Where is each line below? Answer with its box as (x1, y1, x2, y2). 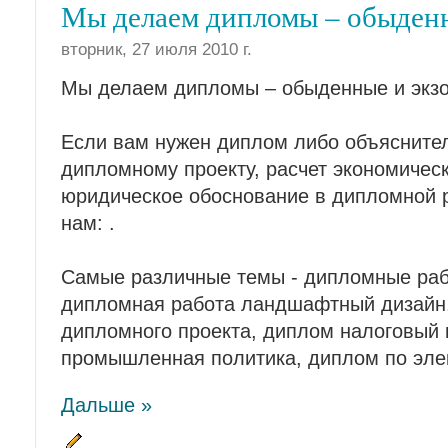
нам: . (61, 212, 115, 235)
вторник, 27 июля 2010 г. (61, 39, 252, 60)
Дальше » (61, 394, 152, 417)
